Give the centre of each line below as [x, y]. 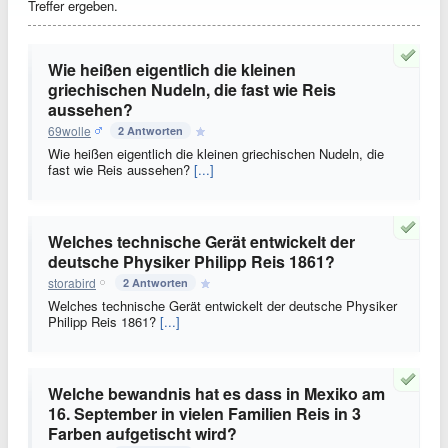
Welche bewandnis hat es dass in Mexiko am [216, 393]
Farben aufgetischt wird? [142, 433]
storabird [72, 282]
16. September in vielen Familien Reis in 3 [204, 413]
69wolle [69, 130]
